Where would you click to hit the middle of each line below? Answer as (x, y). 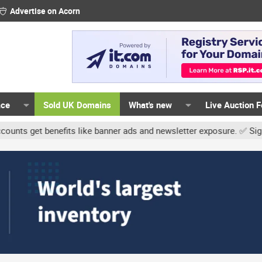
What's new (151, 105)
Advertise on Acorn (45, 11)
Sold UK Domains (77, 105)
